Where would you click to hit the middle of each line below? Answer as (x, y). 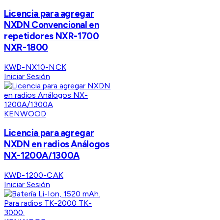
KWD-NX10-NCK (35, 67)
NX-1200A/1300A (42, 156)
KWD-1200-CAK (34, 175)
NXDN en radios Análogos (57, 144)
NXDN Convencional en (52, 25)
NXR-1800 (26, 47)
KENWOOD (25, 113)
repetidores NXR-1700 (52, 36)
